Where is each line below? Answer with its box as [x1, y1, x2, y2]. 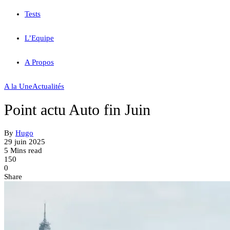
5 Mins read [4, 146, 42, 155]
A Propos [25, 58, 54, 66]
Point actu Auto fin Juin [4, 101, 150, 119]
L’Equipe [25, 34, 54, 42]
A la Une [4, 82, 32, 90]
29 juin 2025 [4, 138, 45, 146]
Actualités [32, 82, 64, 90]
